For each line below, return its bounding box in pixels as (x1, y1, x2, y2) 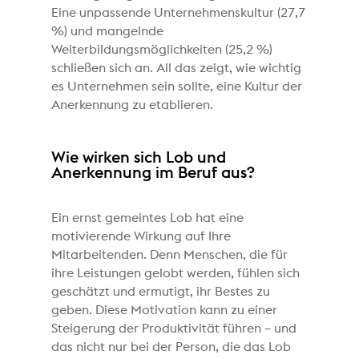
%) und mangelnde (51, 24, 164, 38)
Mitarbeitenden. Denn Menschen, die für (51, 248, 288, 261)
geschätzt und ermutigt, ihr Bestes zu (51, 284, 271, 298)
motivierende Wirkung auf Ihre (51, 229, 232, 243)
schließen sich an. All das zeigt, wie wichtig (51, 61, 302, 75)
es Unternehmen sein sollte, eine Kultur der (51, 79, 303, 93)
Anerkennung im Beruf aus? (51, 164, 256, 181)
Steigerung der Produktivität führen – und (51, 321, 297, 335)
